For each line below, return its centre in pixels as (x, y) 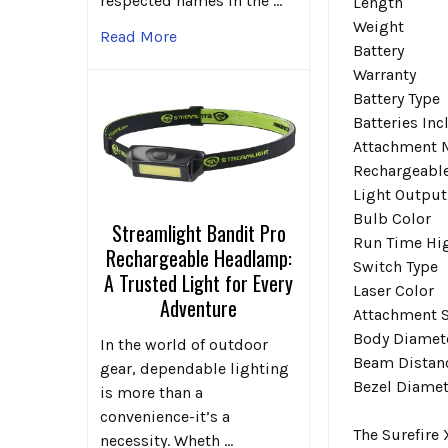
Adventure (199, 308)
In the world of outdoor (184, 345)
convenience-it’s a (165, 417)
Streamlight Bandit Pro (198, 233)
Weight (379, 26)
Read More (138, 36)
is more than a (151, 393)
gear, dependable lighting (194, 369)
